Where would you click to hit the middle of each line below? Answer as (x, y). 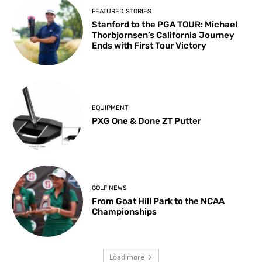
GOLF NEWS (110, 188)
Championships (125, 212)
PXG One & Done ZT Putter (147, 121)
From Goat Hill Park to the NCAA (158, 201)
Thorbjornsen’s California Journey (163, 35)
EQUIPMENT (110, 108)
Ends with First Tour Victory (149, 46)
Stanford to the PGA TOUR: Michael (165, 25)
